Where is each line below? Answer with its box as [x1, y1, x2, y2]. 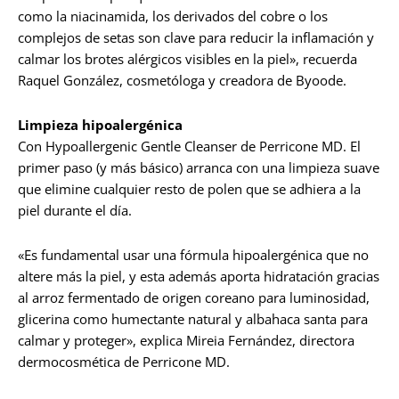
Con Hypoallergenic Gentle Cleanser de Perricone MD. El [18, 137, 361, 155]
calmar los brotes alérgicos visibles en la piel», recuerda [18, 50, 357, 68]
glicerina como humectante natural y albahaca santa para [18, 310, 368, 328]
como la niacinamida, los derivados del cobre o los [18, 7, 328, 25]
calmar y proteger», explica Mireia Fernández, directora [18, 331, 354, 349]
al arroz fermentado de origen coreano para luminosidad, [18, 289, 370, 306]
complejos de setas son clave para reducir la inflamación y [18, 28, 374, 46]
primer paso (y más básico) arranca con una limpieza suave [18, 159, 379, 176]
